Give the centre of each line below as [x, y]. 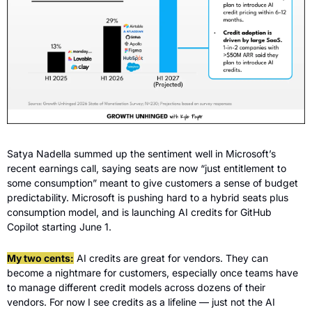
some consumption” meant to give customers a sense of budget [153, 183]
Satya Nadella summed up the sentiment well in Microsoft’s [141, 154]
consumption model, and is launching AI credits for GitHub [139, 212]
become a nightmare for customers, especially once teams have [153, 273]
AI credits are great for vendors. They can [171, 258]
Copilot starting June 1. [59, 227]
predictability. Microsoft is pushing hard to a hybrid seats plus [148, 198]
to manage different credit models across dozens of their [136, 288]
